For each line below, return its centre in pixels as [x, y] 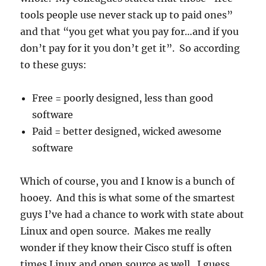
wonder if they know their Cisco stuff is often [126, 248]
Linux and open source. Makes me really [116, 231]
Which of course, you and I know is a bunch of [128, 181]
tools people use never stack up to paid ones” [127, 15]
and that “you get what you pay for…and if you [130, 32]
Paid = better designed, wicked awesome [127, 132]
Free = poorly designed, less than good [123, 98]
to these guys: [54, 65]
